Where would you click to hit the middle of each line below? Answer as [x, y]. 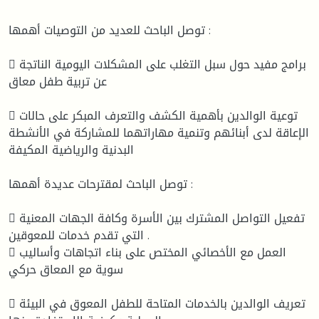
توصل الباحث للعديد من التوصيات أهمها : [107, 30]
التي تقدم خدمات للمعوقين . [76, 235]
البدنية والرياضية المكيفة [71, 150]
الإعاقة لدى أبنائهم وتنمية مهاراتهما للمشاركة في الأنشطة [159, 132]
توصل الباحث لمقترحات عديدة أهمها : [98, 184]
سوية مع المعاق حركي [66, 269]
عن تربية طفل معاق [58, 81]
